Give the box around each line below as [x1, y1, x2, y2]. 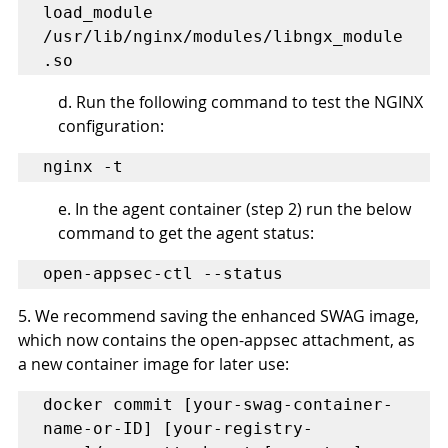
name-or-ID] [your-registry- [43, 418, 313, 438]
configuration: [58, 114, 164, 137]
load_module [43, 2, 153, 22]
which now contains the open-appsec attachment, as [18, 328, 419, 351]
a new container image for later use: [18, 352, 289, 375]
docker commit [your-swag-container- [43, 394, 393, 414]
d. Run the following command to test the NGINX [58, 90, 427, 113]
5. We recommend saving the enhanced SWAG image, [18, 304, 423, 327]
